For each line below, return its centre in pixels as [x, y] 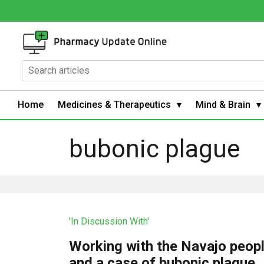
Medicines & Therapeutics [114, 104]
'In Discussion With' [109, 221]
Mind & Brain [223, 104]
